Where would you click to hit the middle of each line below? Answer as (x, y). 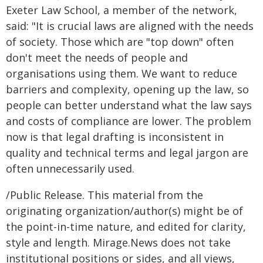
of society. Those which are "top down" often (120, 42)
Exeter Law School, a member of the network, (122, 10)
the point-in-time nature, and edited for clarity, (126, 227)
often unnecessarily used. (70, 168)
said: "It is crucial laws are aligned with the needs (130, 26)
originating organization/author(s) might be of (124, 211)
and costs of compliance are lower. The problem (129, 121)
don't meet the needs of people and (97, 58)
